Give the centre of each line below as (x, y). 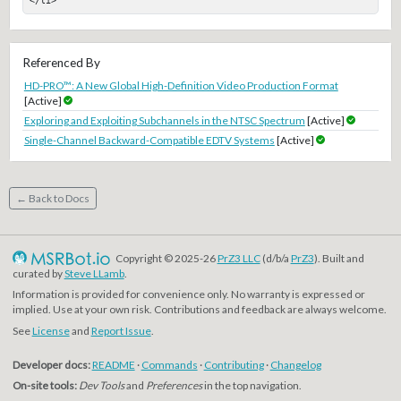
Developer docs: (51, 364)
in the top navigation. (252, 386)
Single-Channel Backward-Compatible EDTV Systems (149, 140)
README (113, 364)
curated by (38, 273)
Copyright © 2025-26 (165, 258)
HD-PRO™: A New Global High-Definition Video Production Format (181, 85)
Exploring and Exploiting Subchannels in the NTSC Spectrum (164, 120)
